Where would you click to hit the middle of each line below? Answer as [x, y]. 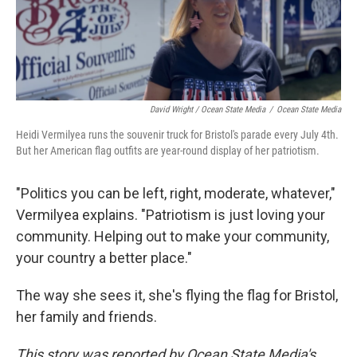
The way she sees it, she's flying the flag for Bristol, [177, 296]
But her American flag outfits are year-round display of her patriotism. [168, 151]
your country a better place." [104, 258]
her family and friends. [86, 317]
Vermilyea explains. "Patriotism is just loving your [171, 215]
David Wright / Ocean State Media [208, 110]
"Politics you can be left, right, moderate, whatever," [176, 194]
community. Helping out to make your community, [173, 237]
